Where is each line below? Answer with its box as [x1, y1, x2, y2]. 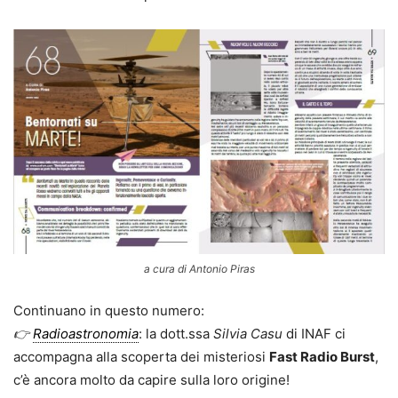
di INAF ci [283, 325, 346, 343]
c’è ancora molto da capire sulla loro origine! [13, 371, 290, 389]
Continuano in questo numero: [13, 302, 204, 320]
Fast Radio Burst [269, 348, 375, 366]
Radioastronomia [33, 325, 139, 343]
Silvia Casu [213, 325, 283, 343]
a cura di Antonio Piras [143, 262, 255, 276]
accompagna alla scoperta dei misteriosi [13, 348, 269, 366]
